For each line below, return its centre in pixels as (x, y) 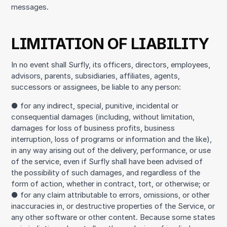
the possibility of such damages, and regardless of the (106, 173)
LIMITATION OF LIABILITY (110, 43)
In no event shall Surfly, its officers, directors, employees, (111, 65)
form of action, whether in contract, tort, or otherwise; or (111, 184)
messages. (30, 7)
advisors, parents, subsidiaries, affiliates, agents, (96, 76)
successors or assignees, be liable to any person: (96, 87)
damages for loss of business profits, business (93, 128)
